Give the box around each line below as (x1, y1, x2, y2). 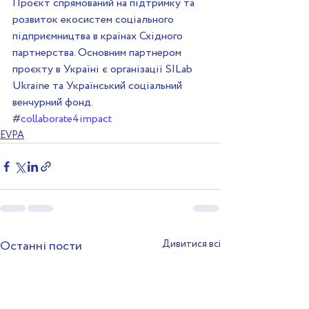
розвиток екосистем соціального (12, 12, 177, 28)
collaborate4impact (21, 111, 112, 128)
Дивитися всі (162, 237, 221, 252)
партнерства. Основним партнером (12, 45, 184, 61)
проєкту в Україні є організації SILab (12, 61, 195, 78)
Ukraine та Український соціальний (12, 78, 185, 94)
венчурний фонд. (12, 94, 93, 111)
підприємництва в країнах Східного (12, 28, 186, 45)
